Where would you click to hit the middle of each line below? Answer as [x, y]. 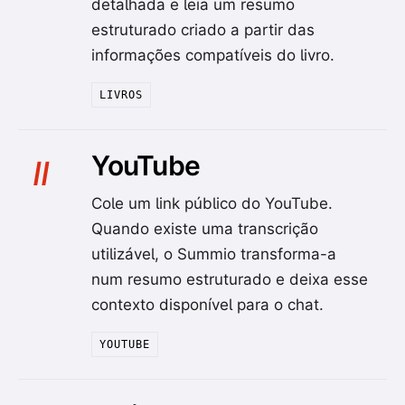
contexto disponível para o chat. [208, 305]
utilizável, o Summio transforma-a [214, 254]
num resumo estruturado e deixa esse [230, 280]
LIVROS [122, 95]
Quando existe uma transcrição [205, 229]
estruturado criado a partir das [203, 30]
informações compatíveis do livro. [213, 56]
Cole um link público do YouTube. [212, 204]
